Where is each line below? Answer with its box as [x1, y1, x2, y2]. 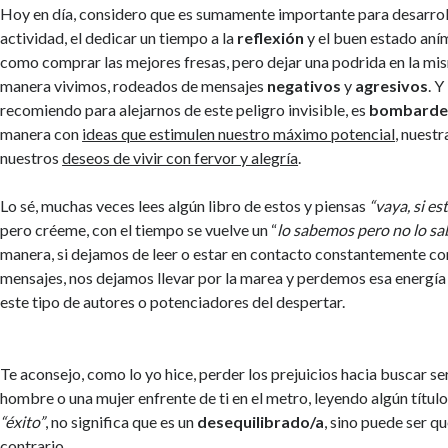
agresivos [355, 75, 429, 95]
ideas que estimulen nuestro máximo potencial [82, 123, 396, 143]
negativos [267, 75, 345, 95]
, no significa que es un [45, 411, 198, 431]
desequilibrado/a [197, 411, 325, 431]
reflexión [237, 27, 305, 47]
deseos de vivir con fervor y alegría [62, 147, 299, 167]
